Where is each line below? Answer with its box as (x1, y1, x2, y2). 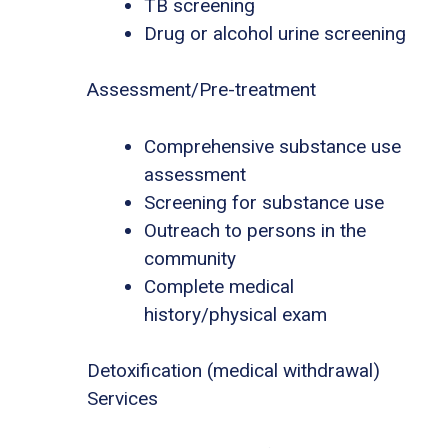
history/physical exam (144, 302, 327, 326)
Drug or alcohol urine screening (144, 21, 406, 45)
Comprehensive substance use (144, 134, 401, 158)
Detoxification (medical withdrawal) (87, 359, 380, 383)
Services (87, 387, 158, 411)
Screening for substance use (144, 190, 384, 214)
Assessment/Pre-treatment (87, 78, 316, 102)
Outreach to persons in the (144, 218, 366, 242)
